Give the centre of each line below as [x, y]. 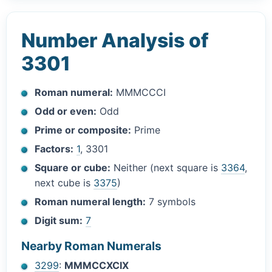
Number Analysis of [115, 41]
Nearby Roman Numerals [91, 246]
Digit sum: [59, 221]
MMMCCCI [140, 93]
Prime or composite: [83, 130]
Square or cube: [73, 168]
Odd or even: [66, 111]
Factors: [54, 149]
